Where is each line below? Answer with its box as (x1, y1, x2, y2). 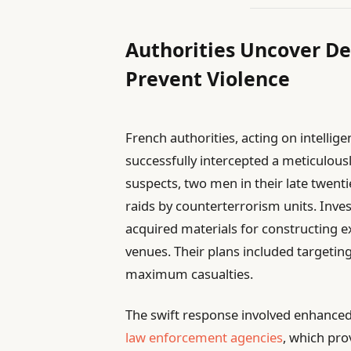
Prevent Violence (125, 65, 291, 92)
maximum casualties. (125, 264, 254, 283)
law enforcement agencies (125, 327, 284, 346)
